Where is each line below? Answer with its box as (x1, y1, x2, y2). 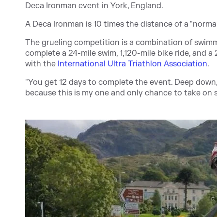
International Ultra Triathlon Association (58, 59, 207, 69)
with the (25, 59, 58, 69)
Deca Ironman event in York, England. (25, 1, 163, 11)
